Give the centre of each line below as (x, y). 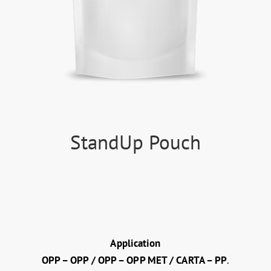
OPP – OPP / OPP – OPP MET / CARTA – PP (134, 260)
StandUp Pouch (135, 142)
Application (135, 243)
